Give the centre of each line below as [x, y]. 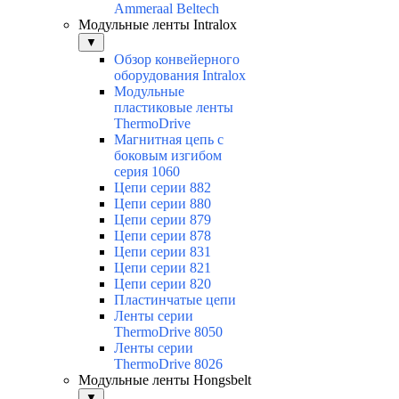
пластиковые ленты [174, 108]
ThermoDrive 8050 [168, 332]
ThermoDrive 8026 [168, 364]
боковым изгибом [168, 156]
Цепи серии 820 [163, 284]
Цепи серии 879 [163, 220]
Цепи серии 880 [163, 204]
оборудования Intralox [180, 76]
